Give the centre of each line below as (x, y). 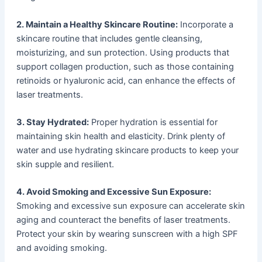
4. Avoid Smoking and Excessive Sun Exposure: (113, 192)
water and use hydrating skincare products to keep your (127, 150)
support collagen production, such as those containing (125, 66)
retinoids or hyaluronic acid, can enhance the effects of (125, 80)
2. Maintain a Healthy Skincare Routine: (97, 24)
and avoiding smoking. (61, 248)
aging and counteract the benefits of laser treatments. (123, 220)
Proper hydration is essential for (153, 122)
